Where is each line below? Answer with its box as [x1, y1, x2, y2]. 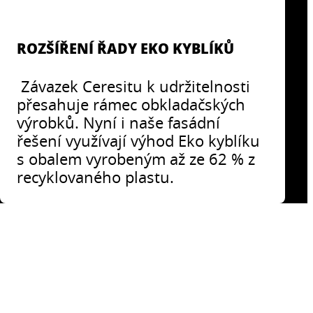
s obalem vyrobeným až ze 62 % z [17, 148, 256, 169]
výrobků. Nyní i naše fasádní [17, 112, 221, 133]
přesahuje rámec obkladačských [17, 94, 246, 115]
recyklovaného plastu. [17, 166, 175, 187]
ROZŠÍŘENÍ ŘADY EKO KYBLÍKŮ [17, 38, 235, 58]
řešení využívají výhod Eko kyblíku [17, 130, 261, 151]
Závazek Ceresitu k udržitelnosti [17, 75, 251, 96]
